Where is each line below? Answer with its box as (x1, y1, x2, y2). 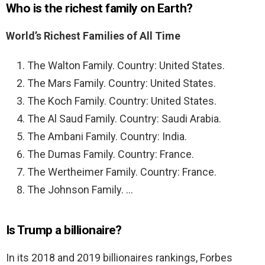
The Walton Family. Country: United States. (27, 59, 225, 72)
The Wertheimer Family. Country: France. (27, 166, 216, 179)
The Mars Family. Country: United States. (27, 77, 216, 90)
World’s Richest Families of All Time (6, 30, 180, 43)
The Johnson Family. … (27, 183, 133, 196)
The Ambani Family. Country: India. (27, 130, 187, 143)
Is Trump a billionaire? (6, 223, 122, 238)
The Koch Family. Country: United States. (27, 95, 216, 108)
